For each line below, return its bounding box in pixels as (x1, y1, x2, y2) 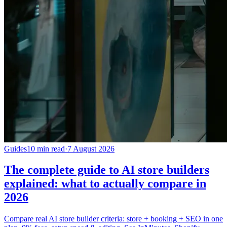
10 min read (27, 144, 65, 153)
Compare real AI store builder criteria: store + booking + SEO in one (4, 214, 223, 223)
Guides (4, 144, 27, 153)
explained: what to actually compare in (4, 177, 206, 191)
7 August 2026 (67, 144, 115, 153)
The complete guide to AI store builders (4, 163, 209, 177)
